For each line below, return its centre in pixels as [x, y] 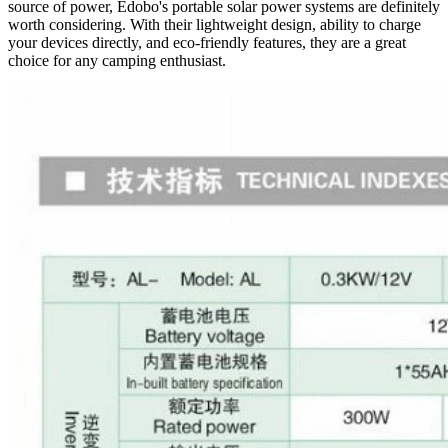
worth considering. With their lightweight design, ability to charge [214, 24]
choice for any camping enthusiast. [117, 60]
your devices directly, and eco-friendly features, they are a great [207, 42]
